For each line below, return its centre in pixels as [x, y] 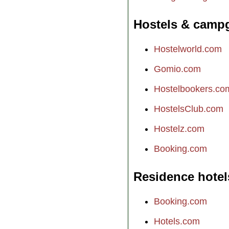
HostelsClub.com [189, 109]
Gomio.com [177, 69]
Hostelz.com [179, 129]
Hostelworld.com [188, 49]
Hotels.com [177, 221]
